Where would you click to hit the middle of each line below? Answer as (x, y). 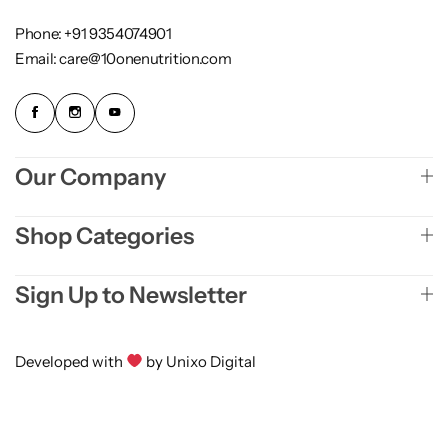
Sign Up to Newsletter (131, 294)
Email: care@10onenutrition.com (123, 59)
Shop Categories (104, 235)
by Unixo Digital (200, 361)
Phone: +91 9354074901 (93, 34)
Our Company (90, 176)
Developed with (70, 361)
